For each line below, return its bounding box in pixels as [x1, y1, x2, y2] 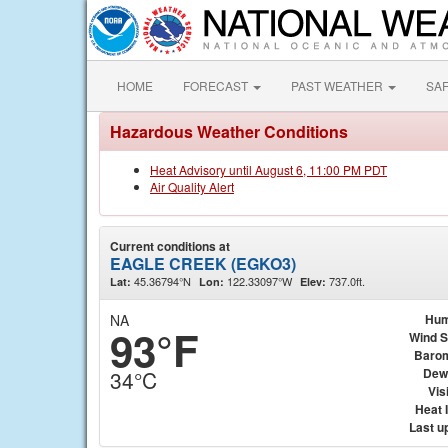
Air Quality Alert [150, 178, 234, 195]
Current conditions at [110, 237, 230, 255]
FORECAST [183, 77, 251, 94]
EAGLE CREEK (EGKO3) [110, 252, 296, 275]
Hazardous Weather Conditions [110, 120, 348, 143]
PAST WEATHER [291, 77, 386, 94]
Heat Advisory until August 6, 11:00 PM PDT [150, 161, 387, 178]
